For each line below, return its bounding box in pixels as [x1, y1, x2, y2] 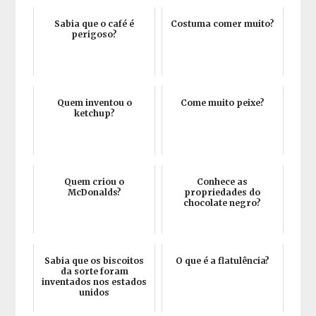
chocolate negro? [183, 197, 262, 208]
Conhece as [197, 176, 248, 187]
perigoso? [71, 28, 118, 39]
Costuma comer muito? [170, 18, 274, 29]
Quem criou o [64, 176, 125, 187]
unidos [79, 286, 110, 298]
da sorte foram [60, 265, 128, 276]
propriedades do [184, 186, 261, 197]
